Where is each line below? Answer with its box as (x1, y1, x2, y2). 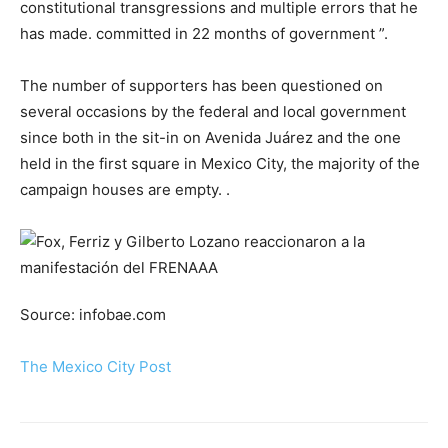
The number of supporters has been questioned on (20, 75, 383, 95)
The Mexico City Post (20, 356, 171, 376)
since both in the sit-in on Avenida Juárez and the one (20, 127, 401, 147)
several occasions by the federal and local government (20, 101, 406, 121)
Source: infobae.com (20, 304, 166, 324)
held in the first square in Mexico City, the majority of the (20, 153, 420, 173)
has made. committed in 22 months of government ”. (20, 23, 388, 43)
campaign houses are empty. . (20, 179, 230, 199)
